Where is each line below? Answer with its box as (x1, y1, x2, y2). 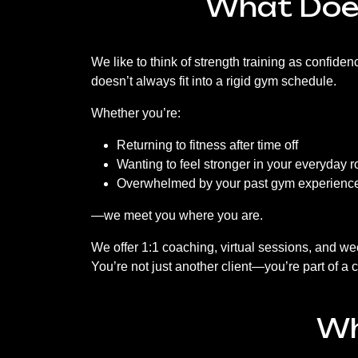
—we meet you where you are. (91, 209, 263, 222)
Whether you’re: (91, 106, 181, 120)
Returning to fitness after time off (117, 138, 298, 152)
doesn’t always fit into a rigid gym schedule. (91, 74, 336, 88)
